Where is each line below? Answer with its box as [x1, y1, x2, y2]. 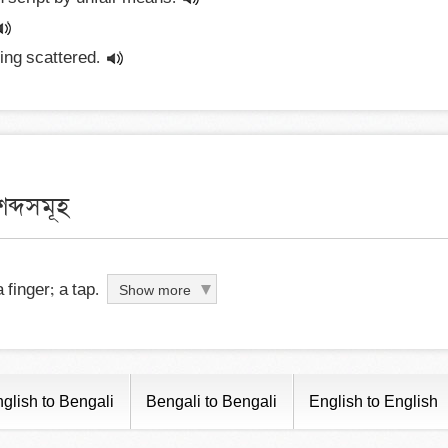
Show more [119, 282, 191, 298]
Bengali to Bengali [146, 393, 277, 410]
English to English [309, 393, 438, 410]
